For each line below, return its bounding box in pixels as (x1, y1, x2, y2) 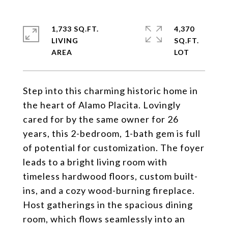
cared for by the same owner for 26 (23, 113, 179, 125)
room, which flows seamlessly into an (23, 213, 185, 224)
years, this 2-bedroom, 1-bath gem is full (23, 128, 201, 139)
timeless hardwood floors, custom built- (23, 170, 198, 182)
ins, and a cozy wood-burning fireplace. (23, 185, 195, 196)
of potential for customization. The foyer (23, 142, 205, 153)
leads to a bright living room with (23, 156, 167, 167)
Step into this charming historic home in (23, 85, 198, 96)
